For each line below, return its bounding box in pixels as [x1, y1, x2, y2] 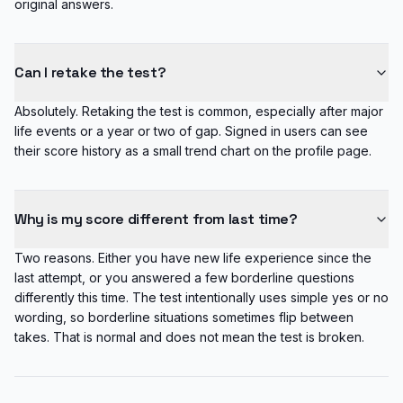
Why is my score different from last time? [14, 210, 298, 228]
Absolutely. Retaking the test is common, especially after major [14, 103, 383, 119]
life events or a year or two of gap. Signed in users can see [14, 123, 368, 139]
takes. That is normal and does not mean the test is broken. [14, 329, 364, 345]
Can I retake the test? [14, 63, 166, 82]
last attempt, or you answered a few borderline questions [14, 270, 354, 285]
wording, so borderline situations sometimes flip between [14, 309, 354, 325]
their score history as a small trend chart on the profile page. [14, 143, 372, 158]
